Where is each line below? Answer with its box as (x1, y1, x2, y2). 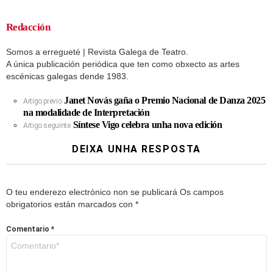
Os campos (180, 186, 224, 197)
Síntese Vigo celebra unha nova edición (73, 119, 222, 130)
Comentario (6, 224, 51, 233)
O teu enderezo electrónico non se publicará (6, 186, 177, 197)
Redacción (6, 21, 51, 33)
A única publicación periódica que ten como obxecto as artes (6, 58, 239, 69)
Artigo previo (23, 96, 62, 105)
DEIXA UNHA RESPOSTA (72, 143, 201, 155)
